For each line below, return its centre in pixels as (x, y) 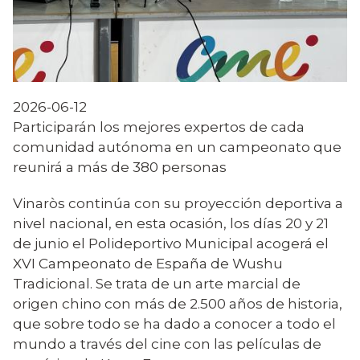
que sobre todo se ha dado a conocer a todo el (174, 324)
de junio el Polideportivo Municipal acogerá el (171, 243)
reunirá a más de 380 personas (120, 166)
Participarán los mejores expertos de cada (159, 126)
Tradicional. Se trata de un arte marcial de (157, 284)
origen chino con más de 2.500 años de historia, (178, 304)
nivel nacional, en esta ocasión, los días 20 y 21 (171, 223)
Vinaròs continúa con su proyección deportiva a (178, 203)
